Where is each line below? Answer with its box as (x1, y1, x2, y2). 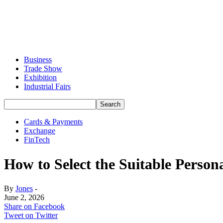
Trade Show (24, 64, 62, 73)
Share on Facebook (4, 202, 65, 211)
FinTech (24, 135, 50, 144)
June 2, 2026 (4, 193, 44, 202)
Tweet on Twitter (4, 211, 58, 220)
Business (24, 55, 52, 64)
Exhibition (24, 73, 57, 82)
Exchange (24, 126, 55, 135)
